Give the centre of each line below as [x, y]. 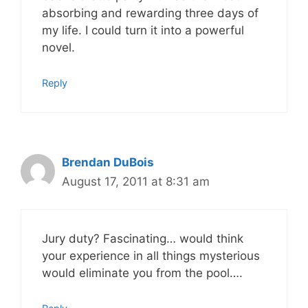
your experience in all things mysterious [151, 256]
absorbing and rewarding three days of [150, 13]
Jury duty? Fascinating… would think [143, 239]
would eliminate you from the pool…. [142, 273]
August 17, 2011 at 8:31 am [136, 181]
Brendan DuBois [108, 162]
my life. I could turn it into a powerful [143, 30]
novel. [58, 47]
